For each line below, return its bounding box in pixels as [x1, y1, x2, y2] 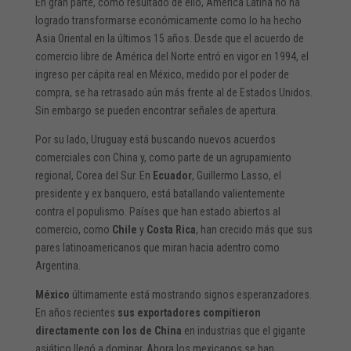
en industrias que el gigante [181, 324, 306, 337]
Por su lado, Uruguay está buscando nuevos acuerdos [34, 132, 276, 146]
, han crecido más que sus [195, 223, 313, 236]
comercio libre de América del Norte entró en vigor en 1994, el [34, 49, 309, 63]
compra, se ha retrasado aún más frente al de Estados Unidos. [34, 85, 313, 99]
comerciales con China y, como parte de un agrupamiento [34, 150, 291, 164]
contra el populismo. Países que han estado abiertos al [34, 204, 280, 218]
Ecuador [152, 168, 192, 182]
